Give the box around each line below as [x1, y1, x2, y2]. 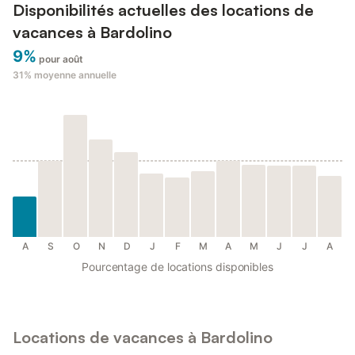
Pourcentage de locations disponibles [82, 260, 273, 274]
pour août [39, 53, 84, 66]
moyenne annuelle [34, 69, 116, 82]
